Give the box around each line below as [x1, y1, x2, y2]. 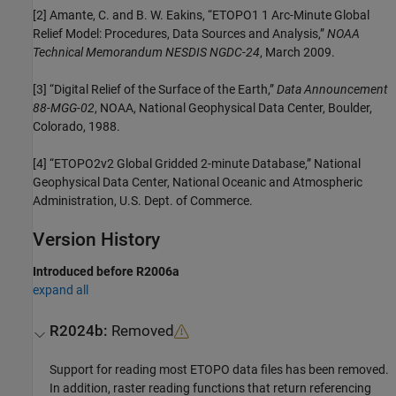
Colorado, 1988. [33, 119, 120, 134]
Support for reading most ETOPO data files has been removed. [49, 362, 390, 377]
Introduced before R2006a [33, 264, 179, 279]
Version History [33, 229, 160, 251]
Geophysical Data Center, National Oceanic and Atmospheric [33, 175, 362, 190]
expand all [33, 283, 88, 298]
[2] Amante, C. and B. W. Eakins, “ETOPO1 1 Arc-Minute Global [33, 8, 369, 23]
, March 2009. [260, 45, 335, 60]
